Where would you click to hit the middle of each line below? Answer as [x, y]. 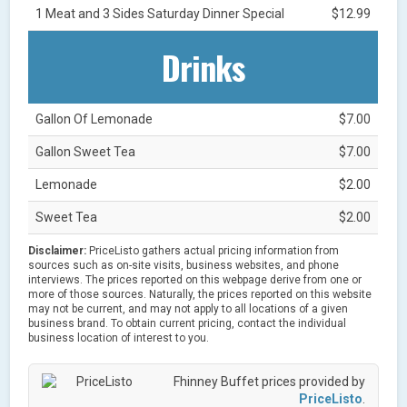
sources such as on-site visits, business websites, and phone [184, 265]
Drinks [203, 66]
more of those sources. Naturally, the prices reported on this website [200, 294]
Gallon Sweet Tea [86, 151]
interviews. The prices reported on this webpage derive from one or [195, 279]
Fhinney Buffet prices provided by [269, 381]
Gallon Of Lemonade [94, 119]
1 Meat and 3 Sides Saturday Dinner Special [160, 13]
